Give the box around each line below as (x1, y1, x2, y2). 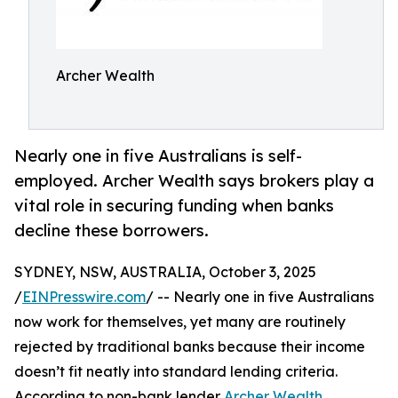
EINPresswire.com (22, 288, 146, 306)
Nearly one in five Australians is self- (14, 146, 302, 166)
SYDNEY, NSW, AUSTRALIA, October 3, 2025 (14, 263, 316, 282)
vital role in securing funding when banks (14, 195, 334, 216)
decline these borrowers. (14, 220, 209, 241)
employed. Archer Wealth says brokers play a (14, 171, 374, 191)
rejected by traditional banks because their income (14, 338, 365, 356)
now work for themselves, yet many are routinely (14, 313, 346, 331)
